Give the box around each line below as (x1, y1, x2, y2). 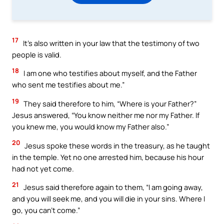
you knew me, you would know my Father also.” (12, 121, 169, 131)
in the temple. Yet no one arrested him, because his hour (12, 151, 204, 162)
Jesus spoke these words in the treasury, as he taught (23, 140, 210, 150)
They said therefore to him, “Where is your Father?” (22, 98, 196, 108)
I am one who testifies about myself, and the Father (22, 68, 197, 78)
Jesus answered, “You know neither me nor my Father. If (12, 110, 199, 120)
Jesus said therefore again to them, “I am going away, (22, 182, 203, 192)
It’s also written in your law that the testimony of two (21, 37, 199, 48)
